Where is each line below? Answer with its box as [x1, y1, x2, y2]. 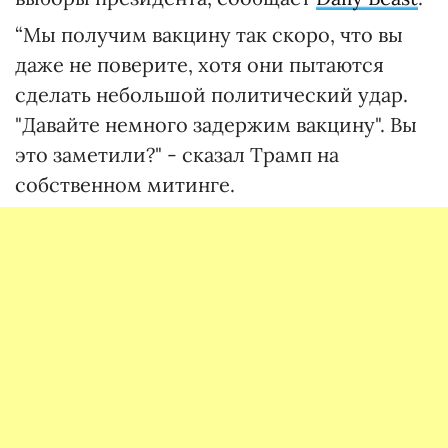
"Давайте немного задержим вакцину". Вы [15, 111, 417, 137]
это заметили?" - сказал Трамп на [15, 141, 339, 167]
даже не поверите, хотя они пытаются [15, 51, 384, 77]
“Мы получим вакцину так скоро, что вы [15, 21, 403, 47]
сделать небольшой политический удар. [15, 81, 408, 107]
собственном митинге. [15, 171, 235, 197]
